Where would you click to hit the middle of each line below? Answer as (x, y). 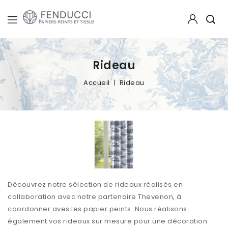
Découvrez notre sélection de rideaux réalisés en (95, 184)
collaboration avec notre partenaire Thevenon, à (95, 196)
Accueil (97, 83)
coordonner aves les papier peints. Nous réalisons (97, 209)
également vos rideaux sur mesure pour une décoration (107, 221)
